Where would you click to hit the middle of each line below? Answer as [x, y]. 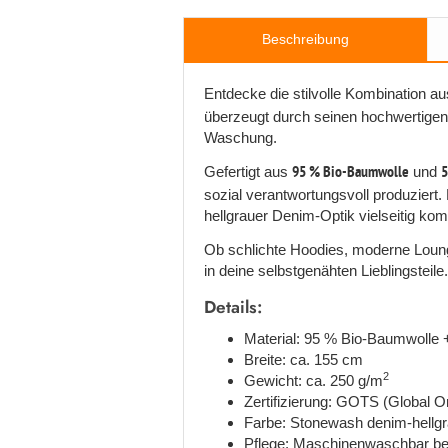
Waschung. [240, 137]
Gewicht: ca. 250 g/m [313, 380]
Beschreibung [305, 38]
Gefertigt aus [248, 171]
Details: [233, 306]
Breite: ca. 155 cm [303, 359]
